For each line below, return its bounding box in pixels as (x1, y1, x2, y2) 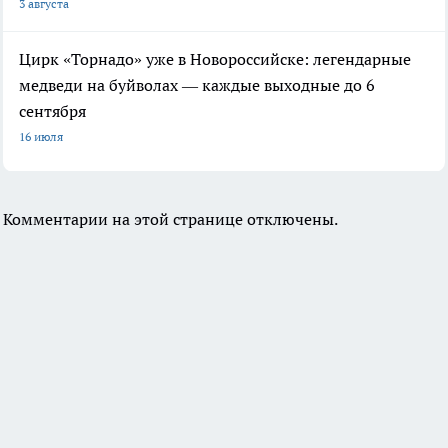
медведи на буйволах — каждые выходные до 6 (19, 74, 375, 95)
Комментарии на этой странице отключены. (3, 208, 338, 229)
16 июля (19, 128, 63, 144)
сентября (19, 100, 86, 121)
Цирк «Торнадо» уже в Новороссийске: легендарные (19, 48, 411, 69)
